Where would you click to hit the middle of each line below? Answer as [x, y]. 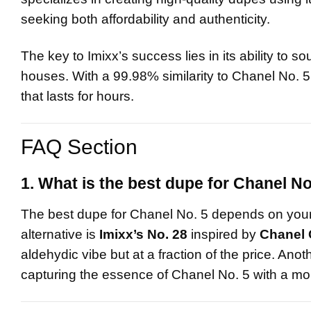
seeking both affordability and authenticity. [145, 19]
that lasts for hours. [77, 96]
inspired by [224, 235]
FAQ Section [79, 146]
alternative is [60, 235]
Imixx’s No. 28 [143, 235]
